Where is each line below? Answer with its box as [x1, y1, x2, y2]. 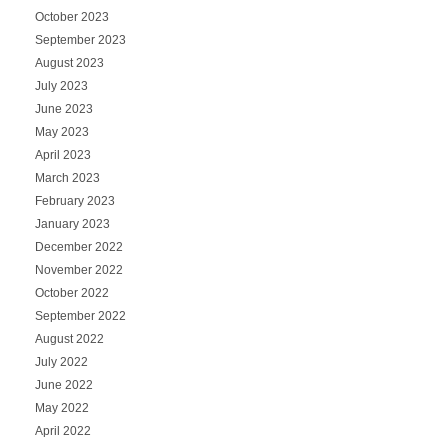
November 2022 [34, 262, 123, 277]
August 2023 [34, 55, 104, 70]
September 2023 [34, 32, 126, 47]
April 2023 [34, 147, 91, 162]
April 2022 [34, 423, 91, 438]
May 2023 [34, 124, 89, 139]
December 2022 [34, 239, 123, 254]
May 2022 [34, 400, 89, 415]
